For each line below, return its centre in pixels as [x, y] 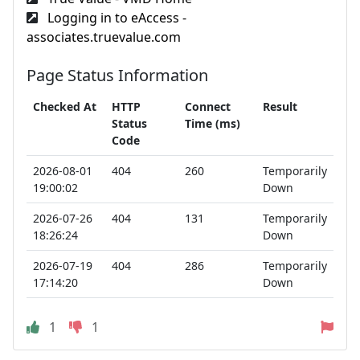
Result [280, 106]
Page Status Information [117, 75]
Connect [208, 106]
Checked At [65, 106]
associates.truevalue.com [104, 37]
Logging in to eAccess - [115, 18]
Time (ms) [213, 123]
